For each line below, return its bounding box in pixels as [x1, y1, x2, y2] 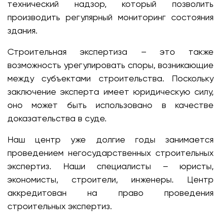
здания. [7, 25, 37, 36]
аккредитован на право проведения [7, 187, 214, 198]
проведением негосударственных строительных [7, 147, 214, 158]
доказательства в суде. [7, 113, 107, 123]
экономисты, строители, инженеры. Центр [7, 174, 214, 184]
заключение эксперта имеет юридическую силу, [7, 86, 214, 97]
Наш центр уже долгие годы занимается [7, 134, 214, 145]
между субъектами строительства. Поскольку [7, 73, 214, 83]
